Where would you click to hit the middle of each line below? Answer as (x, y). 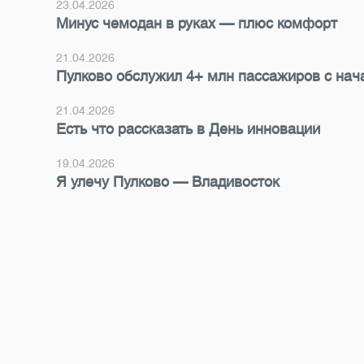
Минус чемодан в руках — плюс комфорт (197, 24)
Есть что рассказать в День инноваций (188, 129)
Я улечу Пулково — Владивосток (168, 182)
